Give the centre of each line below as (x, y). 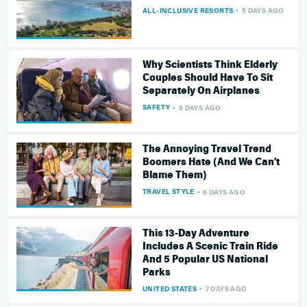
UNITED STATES (170, 288)
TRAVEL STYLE (169, 192)
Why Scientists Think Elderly (210, 65)
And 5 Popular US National (205, 259)
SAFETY (157, 107)
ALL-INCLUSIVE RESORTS (188, 10)
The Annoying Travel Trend (207, 149)
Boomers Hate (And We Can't (211, 162)
